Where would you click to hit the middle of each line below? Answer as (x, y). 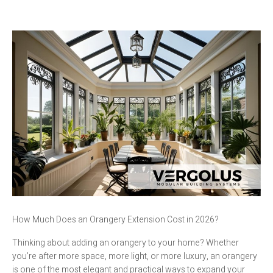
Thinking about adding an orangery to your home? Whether (126, 243)
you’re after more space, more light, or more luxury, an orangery (135, 256)
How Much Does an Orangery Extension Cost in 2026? (115, 219)
